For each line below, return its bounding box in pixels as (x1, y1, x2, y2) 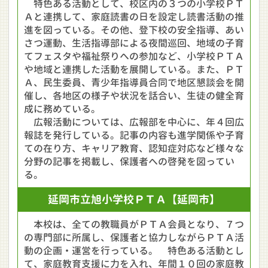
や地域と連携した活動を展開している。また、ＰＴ (24, 63, 244, 76)
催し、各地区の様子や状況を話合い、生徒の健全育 (24, 89, 244, 102)
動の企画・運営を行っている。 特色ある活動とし (24, 244, 244, 257)
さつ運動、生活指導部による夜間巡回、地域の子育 (24, 36, 244, 50)
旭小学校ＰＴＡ (91, 192, 166, 207)
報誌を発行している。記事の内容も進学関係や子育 (24, 129, 244, 142)
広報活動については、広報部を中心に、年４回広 (24, 115, 244, 129)
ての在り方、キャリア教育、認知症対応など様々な (24, 142, 244, 155)
